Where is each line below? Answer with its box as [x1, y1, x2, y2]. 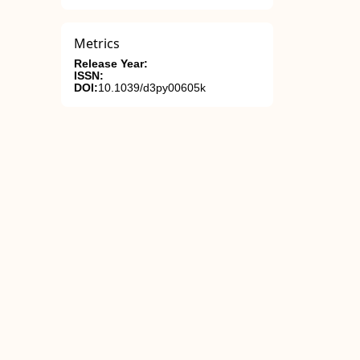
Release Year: [74, 58, 148, 70]
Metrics [74, 35, 120, 52]
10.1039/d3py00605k [98, 82, 206, 94]
